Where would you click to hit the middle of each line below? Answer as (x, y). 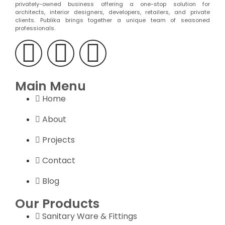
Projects (59, 140)
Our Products (57, 203)
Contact (59, 160)
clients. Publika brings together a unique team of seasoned (113, 20)
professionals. (35, 28)
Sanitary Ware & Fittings (90, 216)
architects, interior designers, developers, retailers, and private (113, 12)
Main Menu (50, 86)
